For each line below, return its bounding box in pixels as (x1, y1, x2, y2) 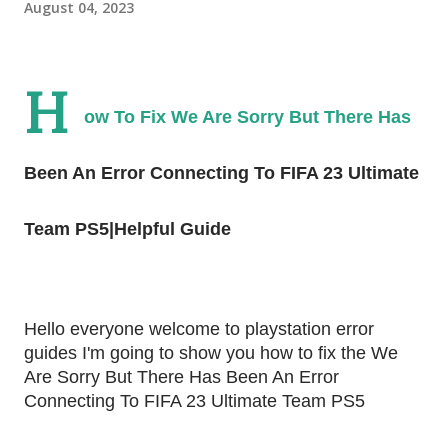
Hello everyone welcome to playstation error (24, 319, 374, 339)
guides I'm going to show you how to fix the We (24, 343, 398, 363)
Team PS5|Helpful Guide (24, 219, 231, 239)
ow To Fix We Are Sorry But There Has (84, 107, 411, 127)
